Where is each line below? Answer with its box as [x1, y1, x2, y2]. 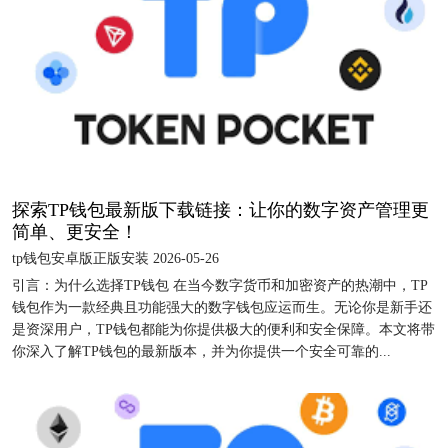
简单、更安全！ [12, 221, 138, 242]
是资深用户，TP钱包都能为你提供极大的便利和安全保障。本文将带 [12, 321, 435, 337]
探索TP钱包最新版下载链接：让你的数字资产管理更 [12, 199, 429, 220]
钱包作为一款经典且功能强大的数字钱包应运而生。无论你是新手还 [12, 299, 432, 315]
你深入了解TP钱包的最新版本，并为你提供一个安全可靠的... [12, 343, 391, 359]
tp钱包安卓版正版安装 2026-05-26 [12, 250, 219, 266]
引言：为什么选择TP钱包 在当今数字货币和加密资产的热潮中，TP [12, 277, 428, 293]
